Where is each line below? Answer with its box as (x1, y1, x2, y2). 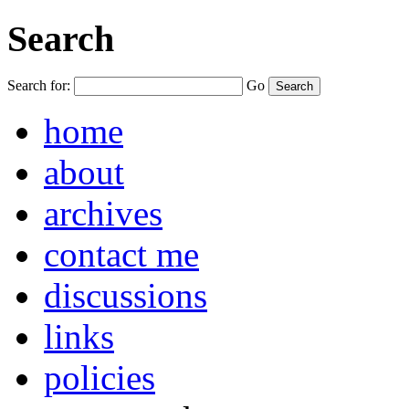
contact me (44, 235, 199, 275)
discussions (44, 276, 207, 316)
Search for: (7, 78, 70, 94)
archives (44, 194, 163, 234)
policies (44, 358, 155, 398)
